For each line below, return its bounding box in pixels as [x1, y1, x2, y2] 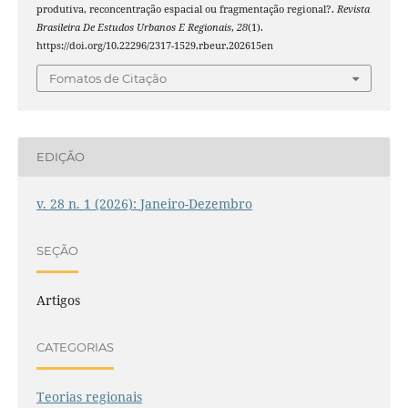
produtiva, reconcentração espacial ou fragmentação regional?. [36, 3, 337, 16]
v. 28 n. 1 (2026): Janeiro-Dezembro [36, 194, 252, 212]
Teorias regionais [36, 387, 142, 405]
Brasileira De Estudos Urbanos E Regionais [36, 21, 231, 35]
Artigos [36, 291, 80, 309]
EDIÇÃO [36, 149, 85, 165]
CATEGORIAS [36, 340, 114, 355]
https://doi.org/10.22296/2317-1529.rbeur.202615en [36, 39, 273, 53]
